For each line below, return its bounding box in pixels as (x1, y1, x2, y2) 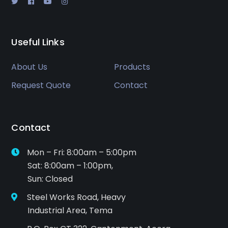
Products (114, 61, 150, 73)
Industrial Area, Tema (11, 204, 113, 216)
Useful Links (11, 35, 65, 48)
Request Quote (11, 79, 71, 91)
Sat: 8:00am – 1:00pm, (11, 159, 113, 172)
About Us (11, 61, 48, 73)
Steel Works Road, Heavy (25, 191, 126, 203)
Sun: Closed (11, 173, 73, 185)
